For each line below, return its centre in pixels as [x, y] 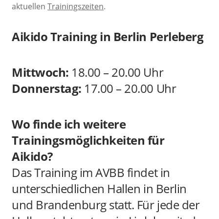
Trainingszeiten [76, 6]
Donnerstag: [48, 88]
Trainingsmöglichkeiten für [88, 140]
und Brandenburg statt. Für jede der [106, 205]
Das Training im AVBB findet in [91, 172]
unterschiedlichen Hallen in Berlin [99, 188]
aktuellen [30, 6]
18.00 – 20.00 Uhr [118, 72]
